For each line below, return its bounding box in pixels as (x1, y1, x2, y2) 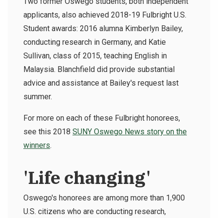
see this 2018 (23, 127, 73, 137)
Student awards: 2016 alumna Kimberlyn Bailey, (23, 24, 183, 34)
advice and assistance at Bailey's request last (23, 78, 179, 88)
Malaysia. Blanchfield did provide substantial (23, 65, 175, 74)
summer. (23, 92, 52, 102)
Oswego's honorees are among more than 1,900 (23, 193, 185, 203)
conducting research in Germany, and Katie (23, 37, 166, 47)
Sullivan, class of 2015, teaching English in (23, 51, 167, 61)
